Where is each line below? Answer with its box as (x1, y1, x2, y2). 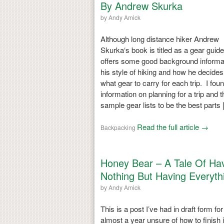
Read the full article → (136, 121, 208, 132)
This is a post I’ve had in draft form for (100, 203, 223, 214)
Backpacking (100, 122, 135, 131)
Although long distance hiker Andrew (100, 33, 219, 44)
